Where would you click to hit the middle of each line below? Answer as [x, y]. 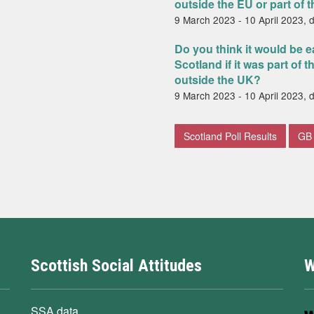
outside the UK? [218, 80]
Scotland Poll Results [230, 136]
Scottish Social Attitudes [116, 266]
